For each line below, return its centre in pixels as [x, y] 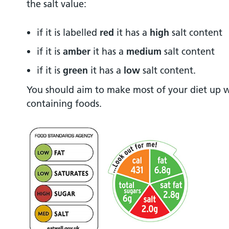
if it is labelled [68, 32]
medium [144, 51]
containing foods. [64, 104]
